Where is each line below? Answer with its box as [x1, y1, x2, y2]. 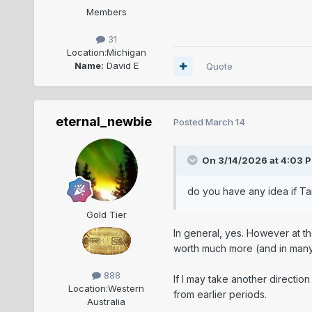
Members [86, 6, 127, 17]
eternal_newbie [55, 114, 152, 129]
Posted [173, 116, 205, 128]
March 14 [205, 116, 245, 128]
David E [103, 59, 139, 71]
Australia [87, 296, 126, 308]
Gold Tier [86, 208, 127, 220]
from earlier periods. [173, 288, 267, 300]
